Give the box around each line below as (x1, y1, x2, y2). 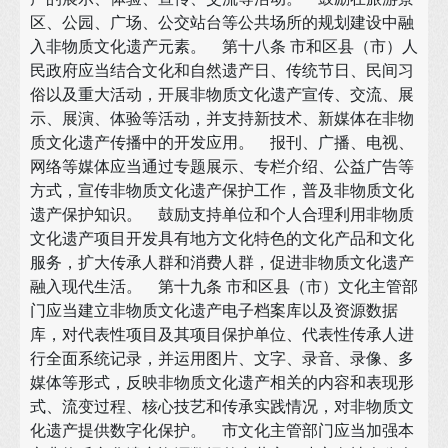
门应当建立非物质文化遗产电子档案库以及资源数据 (30, 299, 398, 321)
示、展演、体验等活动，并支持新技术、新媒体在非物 (30, 107, 414, 129)
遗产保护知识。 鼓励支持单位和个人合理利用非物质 (30, 203, 414, 225)
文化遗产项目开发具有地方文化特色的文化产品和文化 (30, 227, 414, 249)
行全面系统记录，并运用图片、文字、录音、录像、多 (30, 347, 414, 369)
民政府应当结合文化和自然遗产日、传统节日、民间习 (30, 59, 414, 81)
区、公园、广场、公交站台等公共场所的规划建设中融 (30, 11, 414, 33)
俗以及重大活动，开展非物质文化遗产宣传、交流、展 (30, 83, 414, 105)
